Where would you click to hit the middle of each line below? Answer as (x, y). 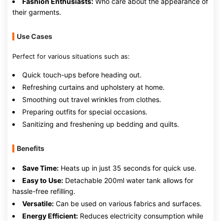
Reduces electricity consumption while (141, 216)
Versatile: (38, 203)
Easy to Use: (43, 180)
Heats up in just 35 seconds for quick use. (128, 168)
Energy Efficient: (50, 216)
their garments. (37, 12)
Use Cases (35, 36)
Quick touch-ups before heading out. (82, 75)
